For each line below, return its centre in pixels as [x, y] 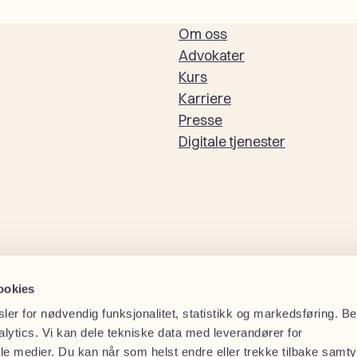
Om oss [203, 34]
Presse [200, 120]
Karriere [205, 98]
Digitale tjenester [232, 141]
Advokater [212, 55]
